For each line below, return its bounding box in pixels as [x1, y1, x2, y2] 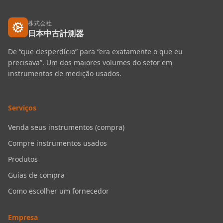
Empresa [8, 213, 38, 222]
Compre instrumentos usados [8, 138, 107, 148]
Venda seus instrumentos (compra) [8, 122, 124, 132]
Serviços [8, 103, 36, 112]
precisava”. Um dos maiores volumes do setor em [8, 58, 172, 67]
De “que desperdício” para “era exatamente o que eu [8, 47, 183, 56]
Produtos [8, 154, 38, 164]
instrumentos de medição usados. [8, 69, 121, 78]
